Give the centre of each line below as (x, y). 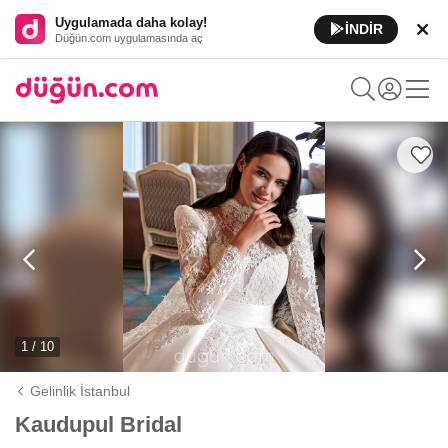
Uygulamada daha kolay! (131, 22)
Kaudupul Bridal (98, 424)
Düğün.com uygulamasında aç (129, 37)
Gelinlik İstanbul (80, 391)
